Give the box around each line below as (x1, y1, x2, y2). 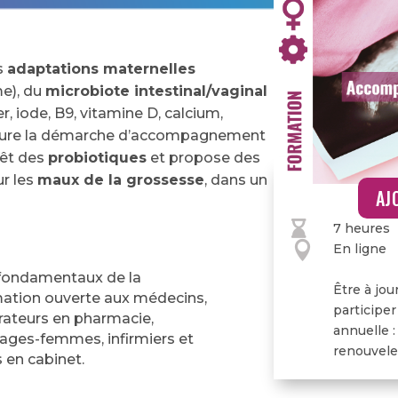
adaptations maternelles (7, 60, 196, 77)
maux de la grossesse (37, 171, 205, 188)
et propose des (147, 148, 261, 166)
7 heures (332, 219, 390, 236)
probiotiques (48, 148, 147, 166)
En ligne (332, 240, 386, 257)
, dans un (204, 171, 268, 188)
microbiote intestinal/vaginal (45, 82, 268, 99)
